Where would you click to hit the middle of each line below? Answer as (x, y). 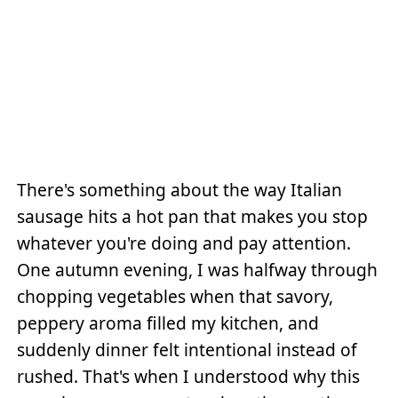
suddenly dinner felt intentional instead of (187, 350)
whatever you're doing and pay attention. (184, 243)
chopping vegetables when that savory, (175, 297)
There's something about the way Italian (180, 190)
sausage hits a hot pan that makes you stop (193, 217)
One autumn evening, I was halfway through (198, 270)
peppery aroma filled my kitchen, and (168, 323)
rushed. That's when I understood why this (189, 377)
